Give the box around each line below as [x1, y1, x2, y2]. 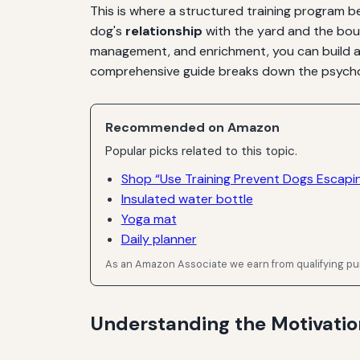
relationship [125, 22, 202, 39]
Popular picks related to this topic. [105, 143, 298, 160]
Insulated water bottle [121, 190, 253, 207]
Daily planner [121, 230, 197, 247]
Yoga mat [121, 210, 177, 227]
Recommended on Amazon [105, 118, 280, 136]
